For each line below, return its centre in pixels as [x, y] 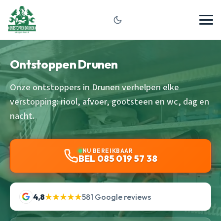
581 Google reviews [116, 197]
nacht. [22, 116]
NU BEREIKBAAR [108, 151]
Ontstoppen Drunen [64, 64]
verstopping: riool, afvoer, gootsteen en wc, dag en [110, 102]
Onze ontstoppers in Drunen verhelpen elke [94, 87]
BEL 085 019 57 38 [118, 159]
